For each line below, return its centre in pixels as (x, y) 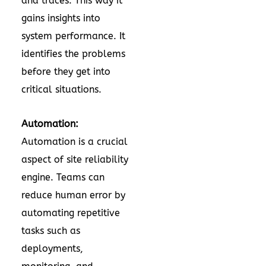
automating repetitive (71, 213)
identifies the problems (73, 54)
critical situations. (63, 89)
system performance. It (73, 36)
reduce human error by (73, 195)
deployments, (52, 248)
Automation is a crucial (75, 142)
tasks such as (51, 231)
